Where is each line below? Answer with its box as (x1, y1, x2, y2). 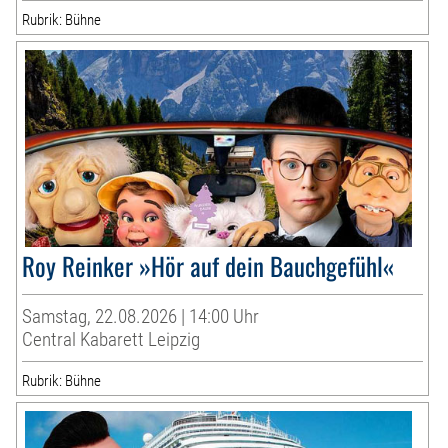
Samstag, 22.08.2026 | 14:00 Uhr (22, 305, 260, 329)
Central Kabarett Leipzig (22, 328, 201, 352)
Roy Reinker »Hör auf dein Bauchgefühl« (22, 247, 395, 285)
